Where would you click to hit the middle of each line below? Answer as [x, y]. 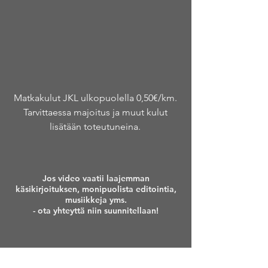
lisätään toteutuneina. [95, 127]
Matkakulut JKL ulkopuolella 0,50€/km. [95, 98]
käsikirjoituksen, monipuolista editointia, [96, 189]
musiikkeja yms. [96, 200]
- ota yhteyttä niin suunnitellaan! [96, 211]
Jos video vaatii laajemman [96, 178]
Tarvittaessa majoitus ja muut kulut [95, 112]
